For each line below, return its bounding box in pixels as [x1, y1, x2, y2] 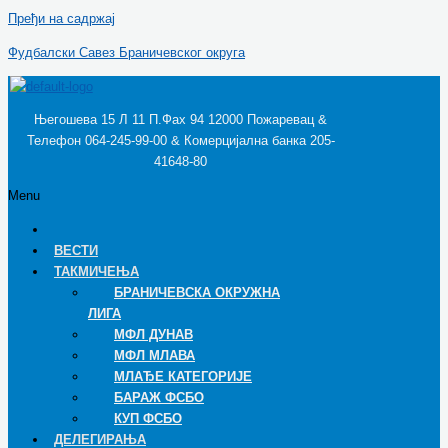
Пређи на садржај [8, 11, 115, 26]
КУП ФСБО [114, 410, 182, 426]
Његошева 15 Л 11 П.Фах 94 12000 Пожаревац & [34, 112, 328, 128]
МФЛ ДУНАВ [114, 326, 193, 342]
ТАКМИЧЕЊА [54, 263, 139, 279]
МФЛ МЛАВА [114, 347, 195, 363]
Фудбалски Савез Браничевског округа [8, 44, 245, 60]
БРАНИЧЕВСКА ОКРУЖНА [114, 284, 280, 300]
